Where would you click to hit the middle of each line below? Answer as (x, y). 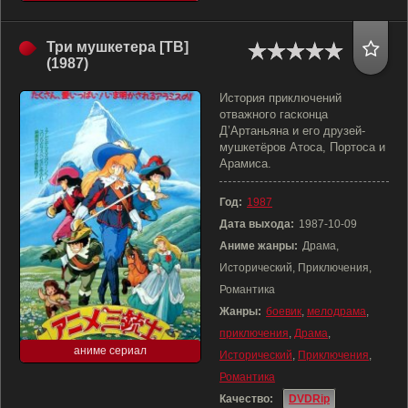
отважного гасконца (274, 114)
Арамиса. (245, 163)
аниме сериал (110, 351)
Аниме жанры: (259, 246)
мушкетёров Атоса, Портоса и (302, 147)
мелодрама (337, 311)
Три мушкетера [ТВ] (117, 47)
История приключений (280, 98)
